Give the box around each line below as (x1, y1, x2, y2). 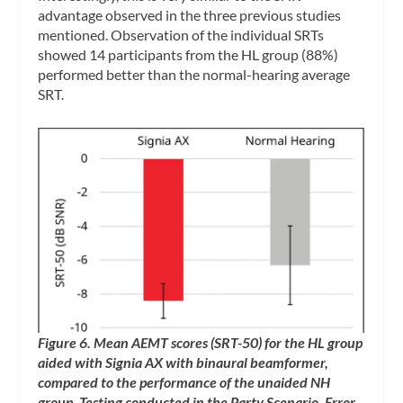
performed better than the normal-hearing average (38, 65, 351, 83)
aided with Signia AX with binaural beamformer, (38, 354, 329, 372)
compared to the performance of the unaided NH (38, 373, 331, 391)
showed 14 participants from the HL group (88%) (38, 45, 339, 63)
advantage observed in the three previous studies (38, 5, 342, 23)
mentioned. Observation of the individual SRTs (38, 25, 325, 43)
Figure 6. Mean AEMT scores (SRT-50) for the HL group (38, 334, 363, 352)
